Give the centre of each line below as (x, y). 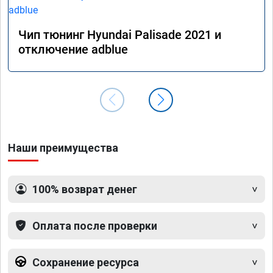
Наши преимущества (63, 147)
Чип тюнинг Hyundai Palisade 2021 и (120, 34)
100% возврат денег (85, 189)
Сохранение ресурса (86, 262)
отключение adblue (73, 49)
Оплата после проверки (95, 225)
